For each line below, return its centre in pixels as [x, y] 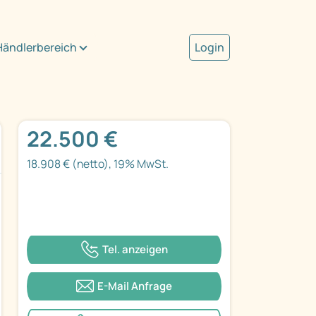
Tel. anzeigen [135, 249]
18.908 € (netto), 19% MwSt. [98, 164]
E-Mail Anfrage [135, 286]
